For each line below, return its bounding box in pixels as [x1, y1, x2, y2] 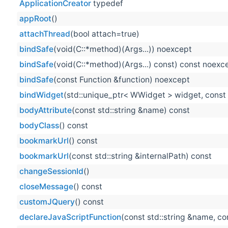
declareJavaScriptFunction [19, 212, 121, 222]
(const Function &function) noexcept [53, 75, 190, 85]
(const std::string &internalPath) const [69, 151, 212, 161]
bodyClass [19, 121, 59, 131]
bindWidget [19, 90, 64, 100]
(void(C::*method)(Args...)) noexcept [53, 44, 192, 54]
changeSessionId [19, 166, 83, 177]
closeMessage [19, 182, 73, 192]
